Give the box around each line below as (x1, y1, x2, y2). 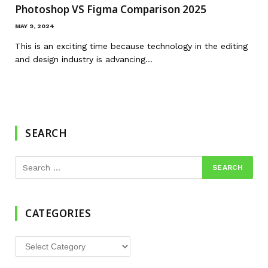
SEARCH (25, 126, 68, 140)
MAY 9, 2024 (15, 22, 54, 29)
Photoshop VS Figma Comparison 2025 (15, 2, 206, 16)
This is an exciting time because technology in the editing (15, 41, 248, 51)
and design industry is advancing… (15, 54, 153, 64)
